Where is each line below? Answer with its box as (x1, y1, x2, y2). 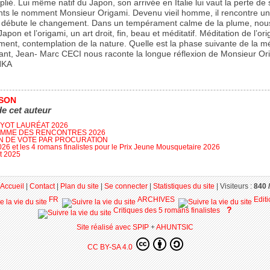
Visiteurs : (220, 181, 254, 190)
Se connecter (104, 181, 148, 190)
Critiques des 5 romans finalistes (111, 206, 220, 215)
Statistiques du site (153, 181, 215, 190)
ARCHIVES (135, 195, 177, 204)
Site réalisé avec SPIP (77, 222, 151, 231)
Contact (30, 181, 55, 190)
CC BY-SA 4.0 (87, 242, 134, 251)
